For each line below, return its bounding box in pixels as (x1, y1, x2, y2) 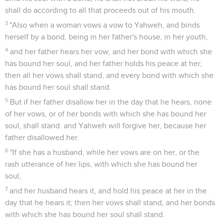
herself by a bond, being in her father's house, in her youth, (5, 33, 208, 41)
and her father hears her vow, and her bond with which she (10, 47, 213, 56)
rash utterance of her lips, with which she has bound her (5, 160, 197, 168)
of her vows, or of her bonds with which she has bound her (5, 110, 206, 118)
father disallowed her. (5, 133, 79, 142)
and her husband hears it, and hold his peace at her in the (9, 186, 207, 195)
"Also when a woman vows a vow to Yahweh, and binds (9, 21, 200, 29)
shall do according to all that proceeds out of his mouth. (5, 6, 196, 14)
